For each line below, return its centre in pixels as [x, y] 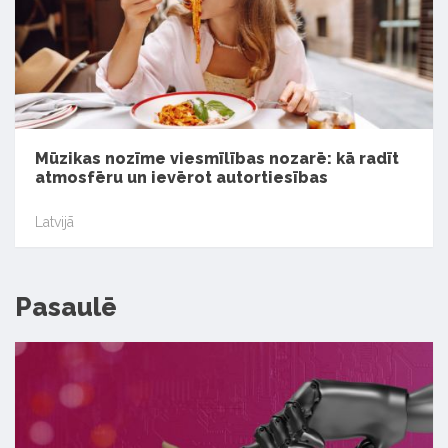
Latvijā [54, 221]
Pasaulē [66, 307]
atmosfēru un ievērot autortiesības [181, 178]
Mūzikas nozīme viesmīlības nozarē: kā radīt [217, 159]
